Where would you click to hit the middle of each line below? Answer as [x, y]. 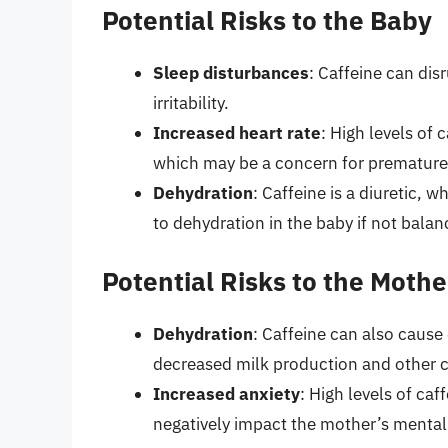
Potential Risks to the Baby [267, 19]
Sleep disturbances [231, 72]
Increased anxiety [226, 394]
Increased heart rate [237, 132]
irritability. [191, 102]
